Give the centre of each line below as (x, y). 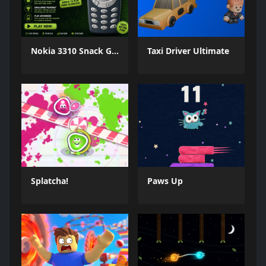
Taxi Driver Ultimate (188, 51)
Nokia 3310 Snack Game (115, 51)
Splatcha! (50, 181)
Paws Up (165, 181)
